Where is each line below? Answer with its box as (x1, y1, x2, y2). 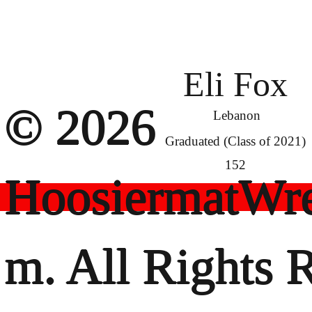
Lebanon (212, 107, 260, 123)
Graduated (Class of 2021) (164, 134, 306, 149)
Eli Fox (182, 64, 288, 104)
